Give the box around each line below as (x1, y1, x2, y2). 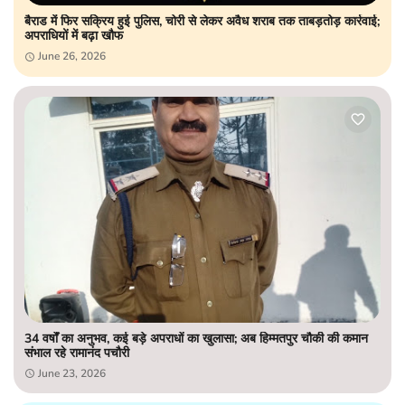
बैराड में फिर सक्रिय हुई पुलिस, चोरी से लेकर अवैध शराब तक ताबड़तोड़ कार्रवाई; (24, 12, 380, 30)
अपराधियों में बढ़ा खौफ (24, 26, 123, 44)
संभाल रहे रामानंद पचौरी (24, 344, 129, 362)
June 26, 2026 (38, 48, 106, 63)
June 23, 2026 (38, 365, 106, 381)
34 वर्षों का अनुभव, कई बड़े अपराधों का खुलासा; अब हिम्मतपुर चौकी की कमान (24, 329, 368, 347)
